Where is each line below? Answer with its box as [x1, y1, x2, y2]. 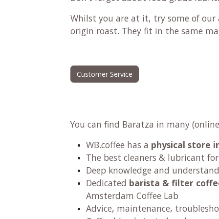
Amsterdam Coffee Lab [86, 189, 181, 201]
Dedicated [86, 176, 129, 189]
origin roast [70, 24, 117, 37]
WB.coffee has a [86, 138, 151, 151]
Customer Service [77, 69, 132, 79]
